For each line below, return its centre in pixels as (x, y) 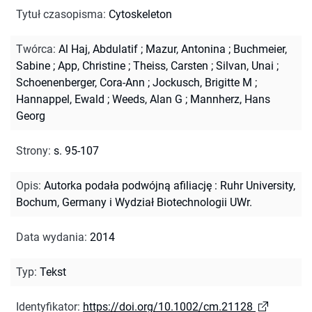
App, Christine (92, 65)
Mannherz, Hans (230, 99)
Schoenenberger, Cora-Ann (80, 82)
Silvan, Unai (245, 65)
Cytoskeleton (140, 14)
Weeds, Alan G (147, 99)
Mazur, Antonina (186, 49)
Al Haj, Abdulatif (98, 49)
